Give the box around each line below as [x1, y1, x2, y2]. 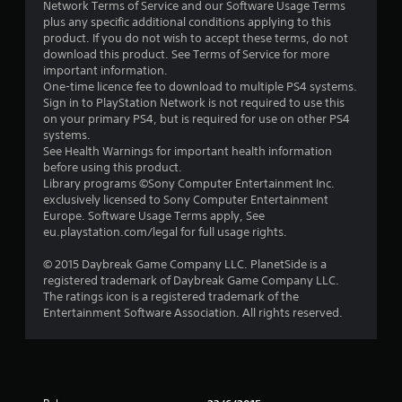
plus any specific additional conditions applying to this [43, 14, 331, 30]
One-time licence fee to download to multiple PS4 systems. [43, 79, 357, 94]
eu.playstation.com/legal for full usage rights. [43, 224, 287, 240]
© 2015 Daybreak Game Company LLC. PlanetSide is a [43, 257, 327, 272]
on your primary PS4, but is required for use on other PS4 [43, 111, 350, 127]
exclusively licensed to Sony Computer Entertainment [43, 192, 328, 207]
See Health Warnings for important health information [43, 144, 332, 159]
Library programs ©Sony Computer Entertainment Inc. [43, 176, 335, 191]
